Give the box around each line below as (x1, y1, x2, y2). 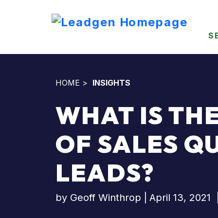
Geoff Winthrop (70, 192, 141, 203)
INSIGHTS (92, 78, 130, 88)
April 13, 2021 (149, 192, 211, 203)
